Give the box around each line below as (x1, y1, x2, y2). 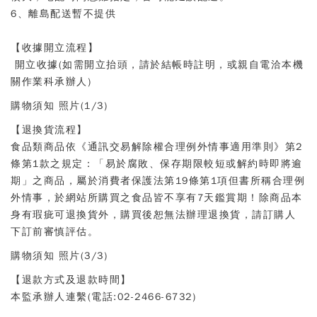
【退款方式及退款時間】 (11, 274, 132, 286)
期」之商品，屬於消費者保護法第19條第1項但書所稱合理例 (11, 175, 305, 187)
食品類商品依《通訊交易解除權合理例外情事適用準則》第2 (11, 141, 303, 153)
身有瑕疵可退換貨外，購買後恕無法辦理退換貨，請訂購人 (11, 209, 296, 221)
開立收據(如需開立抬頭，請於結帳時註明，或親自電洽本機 (11, 59, 304, 71)
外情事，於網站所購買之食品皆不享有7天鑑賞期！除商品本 (11, 192, 303, 204)
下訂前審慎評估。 (11, 226, 98, 238)
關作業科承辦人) (11, 76, 91, 88)
